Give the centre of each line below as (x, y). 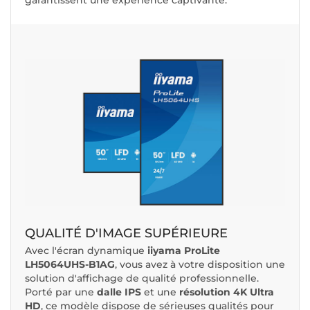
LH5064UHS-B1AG (70, 264)
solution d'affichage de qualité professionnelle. (142, 278)
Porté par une (61, 292)
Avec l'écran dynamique (86, 250)
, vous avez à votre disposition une (200, 264)
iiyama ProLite (184, 250)
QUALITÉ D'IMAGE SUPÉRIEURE (126, 233)
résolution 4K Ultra (227, 292)
